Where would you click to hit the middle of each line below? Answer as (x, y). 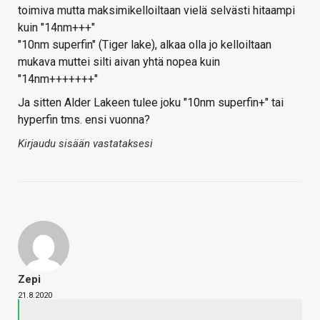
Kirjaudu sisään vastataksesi (85, 143)
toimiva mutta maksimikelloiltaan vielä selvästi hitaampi (156, 10)
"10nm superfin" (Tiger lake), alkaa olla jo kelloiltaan (145, 44)
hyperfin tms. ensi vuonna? (84, 119)
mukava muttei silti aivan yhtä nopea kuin (119, 61)
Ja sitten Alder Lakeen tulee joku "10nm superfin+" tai (151, 102)
